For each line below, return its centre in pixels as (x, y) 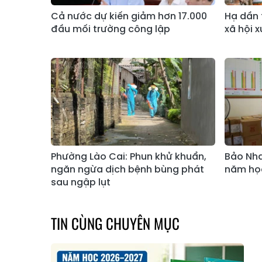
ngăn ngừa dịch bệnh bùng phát (127, 170)
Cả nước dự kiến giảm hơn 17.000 (129, 16)
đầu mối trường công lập (111, 29)
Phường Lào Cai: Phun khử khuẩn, (129, 157)
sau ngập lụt (81, 182)
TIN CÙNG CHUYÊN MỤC (115, 223)
